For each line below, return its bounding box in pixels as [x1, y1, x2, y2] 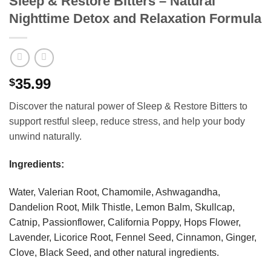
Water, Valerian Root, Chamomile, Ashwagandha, [9, 187, 220, 198]
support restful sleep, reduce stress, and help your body [9, 116, 245, 127]
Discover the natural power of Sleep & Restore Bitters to [9, 101, 247, 112]
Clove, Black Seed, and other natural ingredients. [9, 247, 219, 258]
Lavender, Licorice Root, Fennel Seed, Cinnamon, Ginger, [9, 232, 256, 243]
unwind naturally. [9, 131, 82, 142]
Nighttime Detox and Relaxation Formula [9, 10, 261, 26]
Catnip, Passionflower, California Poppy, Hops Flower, [9, 217, 241, 228]
